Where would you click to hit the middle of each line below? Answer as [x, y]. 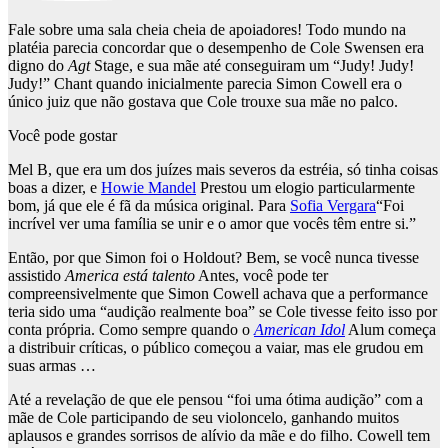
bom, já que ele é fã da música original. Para [149, 206]
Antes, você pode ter [261, 276]
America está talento [130, 276]
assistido [36, 276]
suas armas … [52, 366]
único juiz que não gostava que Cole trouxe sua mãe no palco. [203, 102]
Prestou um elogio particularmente [305, 188]
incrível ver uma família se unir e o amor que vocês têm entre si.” [212, 224]
